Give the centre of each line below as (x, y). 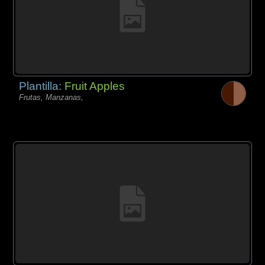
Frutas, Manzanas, (51, 98)
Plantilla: (42, 86)
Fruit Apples (95, 86)
